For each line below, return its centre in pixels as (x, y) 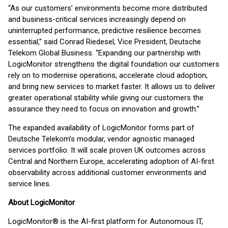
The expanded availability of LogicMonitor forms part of (101, 128)
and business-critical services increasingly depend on (97, 19)
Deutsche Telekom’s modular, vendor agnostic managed (101, 139)
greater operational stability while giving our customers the (106, 98)
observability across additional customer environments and (107, 173)
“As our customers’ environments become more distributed (108, 8)
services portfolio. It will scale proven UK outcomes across (107, 150)
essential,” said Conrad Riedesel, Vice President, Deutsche (105, 42)
